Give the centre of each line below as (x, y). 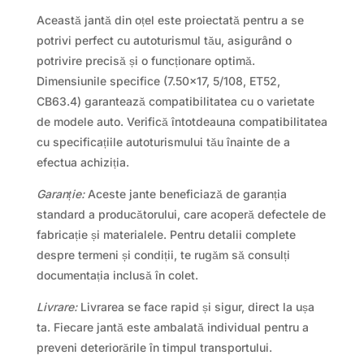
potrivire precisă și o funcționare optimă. (145, 60)
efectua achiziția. (82, 162)
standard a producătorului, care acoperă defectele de (181, 214)
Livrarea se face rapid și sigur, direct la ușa (195, 306)
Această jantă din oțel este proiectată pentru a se (170, 19)
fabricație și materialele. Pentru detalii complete (166, 234)
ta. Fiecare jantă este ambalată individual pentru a (172, 327)
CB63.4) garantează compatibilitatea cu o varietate (175, 101)
